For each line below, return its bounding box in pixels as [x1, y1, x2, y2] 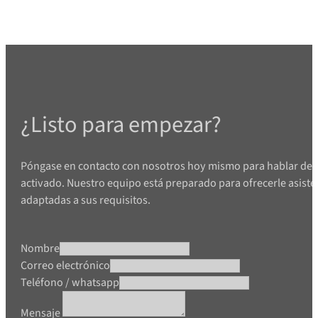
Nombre [21, 241, 60, 257]
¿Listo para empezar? [21, 108, 222, 141]
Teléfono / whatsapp [21, 275, 120, 291]
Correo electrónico [21, 258, 111, 274]
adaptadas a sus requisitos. [21, 192, 151, 208]
